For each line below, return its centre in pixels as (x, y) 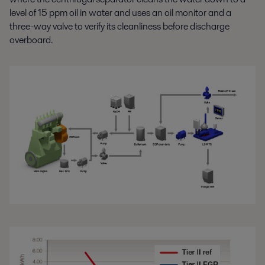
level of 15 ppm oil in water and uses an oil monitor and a (120, 12)
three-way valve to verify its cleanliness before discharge (119, 26)
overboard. (31, 40)
